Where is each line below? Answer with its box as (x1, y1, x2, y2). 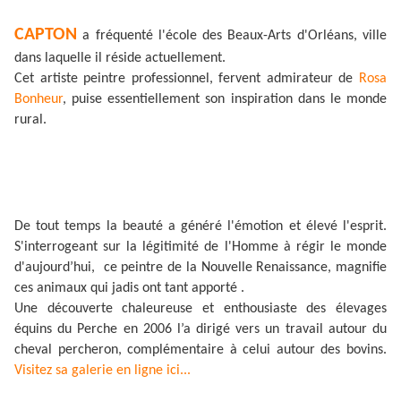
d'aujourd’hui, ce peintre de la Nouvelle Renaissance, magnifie (14, 260, 387, 276)
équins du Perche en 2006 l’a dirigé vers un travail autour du (14, 322, 387, 337)
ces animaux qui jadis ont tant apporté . (14, 281, 244, 296)
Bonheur (14, 92, 63, 107)
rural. (14, 113, 47, 128)
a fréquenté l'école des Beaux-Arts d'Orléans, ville (82, 29, 388, 44)
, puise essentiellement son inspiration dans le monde (63, 92, 387, 107)
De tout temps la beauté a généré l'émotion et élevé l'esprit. (14, 219, 387, 235)
